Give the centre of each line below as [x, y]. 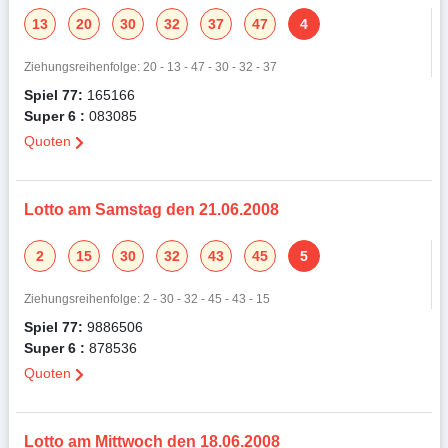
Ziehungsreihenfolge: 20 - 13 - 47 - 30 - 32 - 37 [150, 67]
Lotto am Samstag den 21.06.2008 [151, 210]
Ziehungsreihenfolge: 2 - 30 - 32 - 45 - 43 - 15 [146, 299]
